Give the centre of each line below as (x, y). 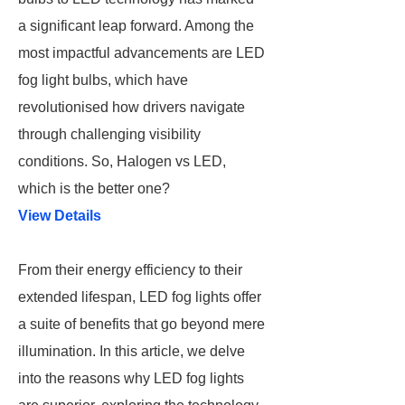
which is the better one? (94, 188)
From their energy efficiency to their (130, 270)
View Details (60, 216)
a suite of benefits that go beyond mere (141, 324)
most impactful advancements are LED (141, 53)
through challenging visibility (109, 134)
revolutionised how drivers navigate (132, 107)
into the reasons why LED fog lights (131, 378)
